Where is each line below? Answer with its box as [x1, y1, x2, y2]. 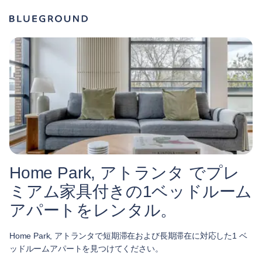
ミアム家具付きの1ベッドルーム [9, 182, 253, 201]
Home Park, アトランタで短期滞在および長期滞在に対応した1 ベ [9, 231, 247, 240]
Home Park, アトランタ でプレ [9, 164, 240, 182]
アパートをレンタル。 [9, 201, 177, 219]
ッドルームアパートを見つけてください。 [9, 244, 163, 253]
